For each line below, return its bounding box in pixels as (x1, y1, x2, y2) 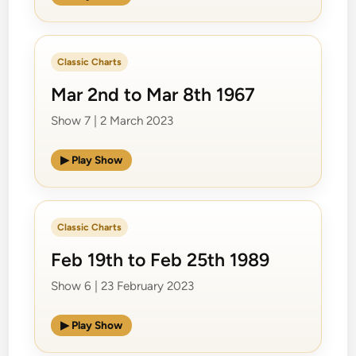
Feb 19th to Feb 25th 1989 (51, 248, 270, 271)
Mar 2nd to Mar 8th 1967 (51, 83, 256, 106)
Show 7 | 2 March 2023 (51, 113, 174, 128)
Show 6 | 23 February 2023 (51, 278, 195, 293)
